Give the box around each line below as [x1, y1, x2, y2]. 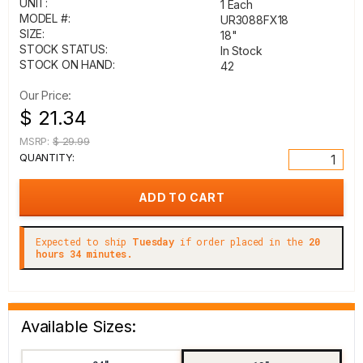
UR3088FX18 [220, 13, 289, 27]
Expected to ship [36, 235, 133, 248]
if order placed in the [173, 235, 309, 248]
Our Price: [19, 88, 72, 102]
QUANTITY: [19, 151, 75, 164]
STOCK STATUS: [19, 42, 108, 56]
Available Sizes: [21, 317, 137, 336]
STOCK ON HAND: [19, 58, 115, 71]
